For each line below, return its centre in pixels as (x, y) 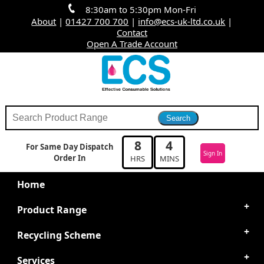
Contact (132, 32)
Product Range (52, 209)
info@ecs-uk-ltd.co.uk (182, 21)
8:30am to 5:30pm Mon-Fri (141, 9)
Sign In (213, 154)
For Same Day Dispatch (70, 147)
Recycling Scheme (59, 235)
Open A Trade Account (132, 44)
